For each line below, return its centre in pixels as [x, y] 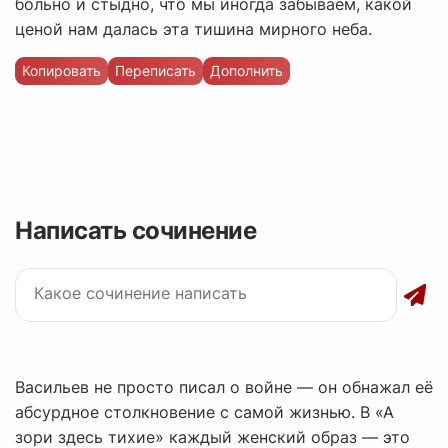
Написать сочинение [135, 231]
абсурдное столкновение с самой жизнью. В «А [204, 412]
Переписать [155, 71]
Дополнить [246, 71]
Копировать [61, 71]
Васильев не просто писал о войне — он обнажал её [224, 387]
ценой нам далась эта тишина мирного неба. [193, 29]
